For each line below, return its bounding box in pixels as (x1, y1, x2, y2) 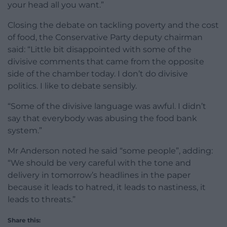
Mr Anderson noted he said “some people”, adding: (8, 146, 213, 156)
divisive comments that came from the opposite (8, 57, 204, 67)
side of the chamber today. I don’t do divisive (8, 69, 188, 79)
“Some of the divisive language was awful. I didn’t (8, 101, 206, 111)
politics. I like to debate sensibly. (8, 81, 137, 91)
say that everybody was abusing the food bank (8, 113, 197, 124)
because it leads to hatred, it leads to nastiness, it (8, 182, 206, 193)
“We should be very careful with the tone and (8, 158, 191, 168)
